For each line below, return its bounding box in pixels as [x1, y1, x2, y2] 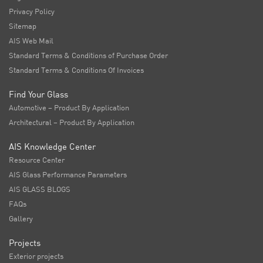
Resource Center [9, 155, 65, 165]
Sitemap [9, 21, 36, 31]
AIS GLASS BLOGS [9, 184, 70, 194]
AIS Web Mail [9, 36, 53, 46]
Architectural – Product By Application [9, 117, 134, 127]
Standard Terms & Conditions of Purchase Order [9, 50, 168, 60]
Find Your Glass [9, 89, 68, 100]
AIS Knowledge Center [9, 141, 96, 153]
